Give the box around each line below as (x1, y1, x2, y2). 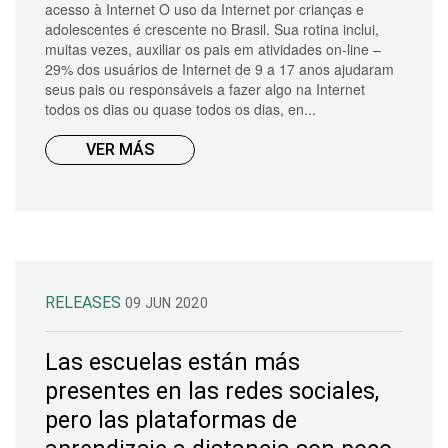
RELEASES (45, 292, 125, 312)
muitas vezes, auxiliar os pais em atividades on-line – (45, 38, 381, 59)
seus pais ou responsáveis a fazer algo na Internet (45, 78, 365, 99)
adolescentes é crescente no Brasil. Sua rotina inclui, (45, 18, 379, 39)
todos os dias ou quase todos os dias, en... (45, 98, 316, 119)
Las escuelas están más (45, 348, 300, 376)
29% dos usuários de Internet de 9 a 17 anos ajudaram (45, 58, 394, 79)
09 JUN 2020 (125, 294, 208, 311)
